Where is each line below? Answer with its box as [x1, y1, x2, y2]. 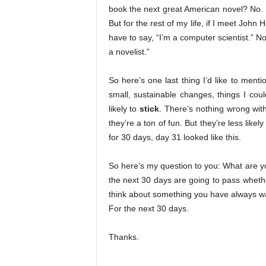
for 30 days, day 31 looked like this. [108, 132, 241, 142]
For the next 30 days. [108, 204, 189, 214]
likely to [108, 104, 140, 114]
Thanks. [108, 232, 139, 242]
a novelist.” [108, 47, 150, 57]
